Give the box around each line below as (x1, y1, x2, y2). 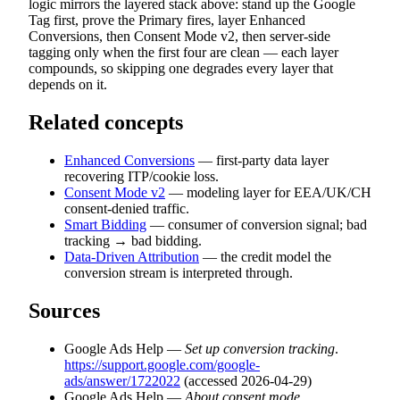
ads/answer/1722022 (64, 372, 180, 388)
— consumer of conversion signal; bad (146, 216, 367, 232)
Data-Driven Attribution (64, 248, 199, 264)
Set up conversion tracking (185, 340, 335, 356)
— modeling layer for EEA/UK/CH (165, 184, 371, 200)
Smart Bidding (64, 216, 146, 232)
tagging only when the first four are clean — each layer (29, 44, 338, 60)
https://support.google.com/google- (64, 356, 260, 372)
